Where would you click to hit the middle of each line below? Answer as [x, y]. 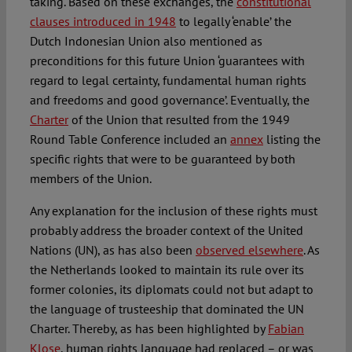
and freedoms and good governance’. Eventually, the [169, 100]
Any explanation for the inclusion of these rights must [173, 211]
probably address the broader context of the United [166, 231]
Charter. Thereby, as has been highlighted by [148, 329]
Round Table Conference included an [130, 139]
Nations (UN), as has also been [112, 250]
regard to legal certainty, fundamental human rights [168, 81]
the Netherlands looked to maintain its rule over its [167, 270]
